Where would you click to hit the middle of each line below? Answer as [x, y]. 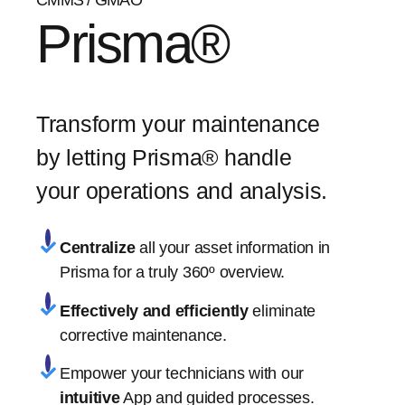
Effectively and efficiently [154, 311]
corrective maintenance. [143, 335]
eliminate [282, 311]
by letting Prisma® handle [164, 157]
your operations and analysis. [182, 191]
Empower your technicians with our [182, 373]
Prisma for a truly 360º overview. [173, 272]
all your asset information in [233, 248]
